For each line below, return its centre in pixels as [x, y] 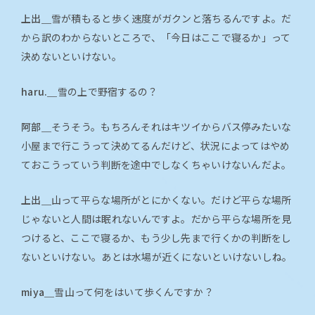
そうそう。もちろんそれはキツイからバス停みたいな [171, 127]
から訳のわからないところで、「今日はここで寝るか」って [156, 38]
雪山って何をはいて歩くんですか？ [134, 292]
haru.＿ [39, 92]
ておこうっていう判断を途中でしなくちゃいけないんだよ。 [156, 165]
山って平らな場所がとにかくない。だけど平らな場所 [171, 200]
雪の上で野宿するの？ [108, 92]
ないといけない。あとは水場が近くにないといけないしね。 [157, 257]
